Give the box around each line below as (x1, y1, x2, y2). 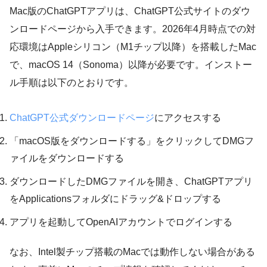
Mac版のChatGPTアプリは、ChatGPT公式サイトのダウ (10, 5, 250, 16)
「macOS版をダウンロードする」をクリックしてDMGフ (10, 135, 254, 146)
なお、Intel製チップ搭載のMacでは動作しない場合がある (10, 246, 255, 257)
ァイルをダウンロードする (10, 153, 124, 163)
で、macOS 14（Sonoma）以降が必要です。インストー (10, 59, 252, 70)
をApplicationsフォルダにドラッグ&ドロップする (10, 193, 221, 204)
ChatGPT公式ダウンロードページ (10, 112, 154, 123)
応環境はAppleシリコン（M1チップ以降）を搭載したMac (10, 41, 256, 52)
